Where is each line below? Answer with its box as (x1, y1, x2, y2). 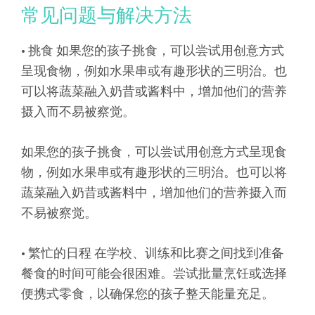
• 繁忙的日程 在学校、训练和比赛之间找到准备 (21, 244, 284, 261)
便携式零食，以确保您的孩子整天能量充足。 (21, 285, 274, 302)
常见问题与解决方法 (21, 2, 192, 27)
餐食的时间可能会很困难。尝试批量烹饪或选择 (21, 264, 287, 281)
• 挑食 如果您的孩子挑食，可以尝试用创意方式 (21, 41, 284, 58)
